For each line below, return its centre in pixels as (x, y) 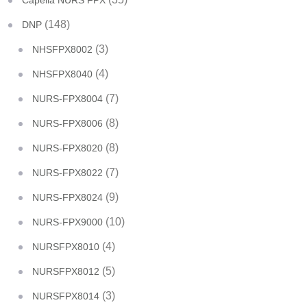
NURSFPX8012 (66, 271)
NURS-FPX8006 (67, 123)
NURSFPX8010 (66, 247)
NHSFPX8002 (62, 49)
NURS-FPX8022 (67, 173)
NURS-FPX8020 (67, 148)
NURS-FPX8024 (67, 197)
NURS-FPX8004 (67, 99)
